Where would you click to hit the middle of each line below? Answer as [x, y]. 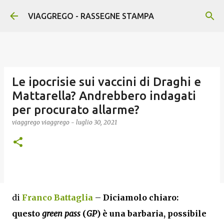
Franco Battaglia [57, 197]
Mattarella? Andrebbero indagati [104, 96]
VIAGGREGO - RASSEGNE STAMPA [91, 16]
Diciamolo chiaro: [140, 197]
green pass [61, 213]
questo [27, 213]
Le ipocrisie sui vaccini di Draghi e [106, 82]
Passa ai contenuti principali [112, 12]
